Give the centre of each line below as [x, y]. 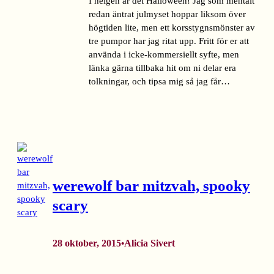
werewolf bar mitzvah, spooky [151, 185]
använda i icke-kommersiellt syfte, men [164, 54]
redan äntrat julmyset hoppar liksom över [167, 14]
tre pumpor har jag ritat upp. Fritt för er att [169, 41]
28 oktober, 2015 [87, 243]
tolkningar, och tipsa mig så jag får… [159, 81]
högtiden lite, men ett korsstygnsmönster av [172, 27]
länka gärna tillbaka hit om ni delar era [162, 68]
